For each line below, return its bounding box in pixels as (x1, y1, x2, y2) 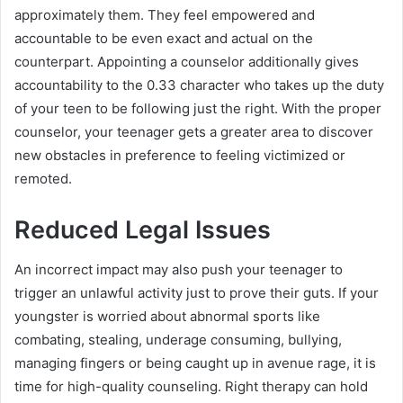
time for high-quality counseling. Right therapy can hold (14, 378, 368, 396)
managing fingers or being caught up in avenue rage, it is (14, 354, 376, 372)
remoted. (14, 169, 72, 187)
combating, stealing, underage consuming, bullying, (14, 331, 342, 349)
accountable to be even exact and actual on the (14, 29, 313, 47)
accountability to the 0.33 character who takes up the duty (14, 76, 384, 94)
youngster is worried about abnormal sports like (14, 308, 320, 326)
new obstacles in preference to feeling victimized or (14, 146, 345, 164)
